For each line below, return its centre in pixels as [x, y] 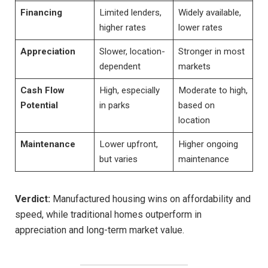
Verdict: [33, 199]
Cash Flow [42, 90]
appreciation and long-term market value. [100, 230]
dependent [120, 66]
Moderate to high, [213, 90]
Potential [39, 105]
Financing [41, 12]
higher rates [122, 27]
